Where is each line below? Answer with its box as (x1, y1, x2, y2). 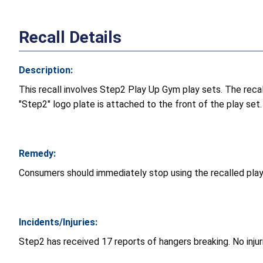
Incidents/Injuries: (19, 216, 97, 228)
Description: (19, 64, 73, 76)
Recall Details (19, 27, 122, 47)
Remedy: (19, 147, 56, 159)
